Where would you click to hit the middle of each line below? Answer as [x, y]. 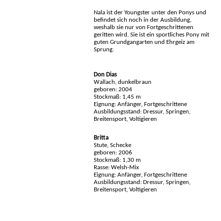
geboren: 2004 [113, 90]
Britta [101, 138]
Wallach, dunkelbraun [123, 82]
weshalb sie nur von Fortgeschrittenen [144, 28]
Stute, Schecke [112, 146]
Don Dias [105, 75]
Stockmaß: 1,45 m [117, 97]
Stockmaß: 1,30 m [117, 160]
